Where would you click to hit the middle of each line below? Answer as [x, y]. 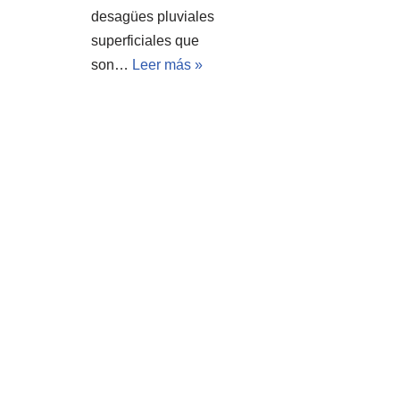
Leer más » [167, 64]
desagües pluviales [153, 16]
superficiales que [145, 40]
